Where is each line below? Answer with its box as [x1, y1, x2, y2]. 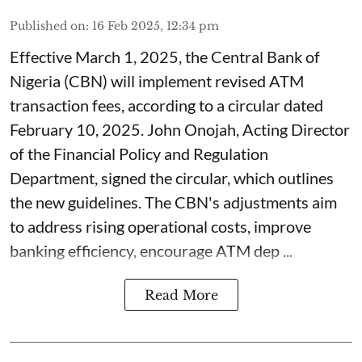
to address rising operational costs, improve [10, 216, 311, 236]
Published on [10, 18, 86, 33]
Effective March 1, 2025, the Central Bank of [10, 46, 320, 66]
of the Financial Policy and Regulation [10, 143, 268, 163]
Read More [144, 286, 218, 303]
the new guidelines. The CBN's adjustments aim [10, 192, 337, 212]
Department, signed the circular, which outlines [10, 167, 334, 187]
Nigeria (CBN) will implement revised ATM [10, 70, 304, 90]
